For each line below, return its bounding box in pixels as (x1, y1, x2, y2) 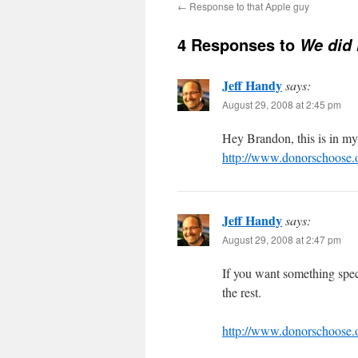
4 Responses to (177, 33, 300, 56)
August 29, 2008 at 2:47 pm (222, 233, 341, 246)
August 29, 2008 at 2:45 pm (222, 97, 341, 111)
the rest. (222, 284, 261, 300)
